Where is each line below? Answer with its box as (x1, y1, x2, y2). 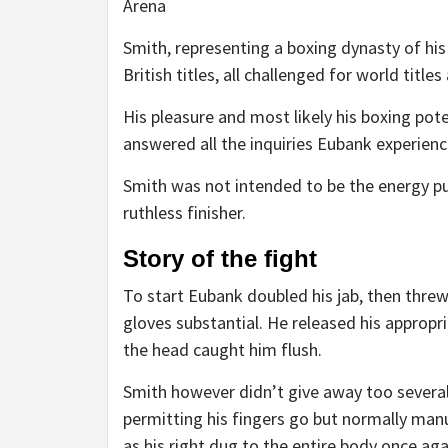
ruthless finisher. (123, 200, 246, 224)
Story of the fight (123, 244, 317, 272)
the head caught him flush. (123, 337, 322, 361)
